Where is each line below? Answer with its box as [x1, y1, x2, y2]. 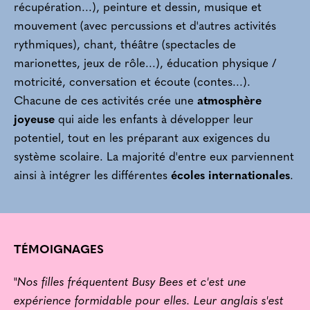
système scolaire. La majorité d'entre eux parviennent [14, 152, 294, 164]
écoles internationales [171, 170, 290, 183]
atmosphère [197, 95, 262, 108]
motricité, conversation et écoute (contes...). [14, 77, 250, 89]
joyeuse [14, 114, 55, 127]
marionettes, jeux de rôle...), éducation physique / [14, 58, 276, 71]
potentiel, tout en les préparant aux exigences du [14, 133, 270, 145]
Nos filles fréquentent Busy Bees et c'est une [17, 277, 246, 289]
